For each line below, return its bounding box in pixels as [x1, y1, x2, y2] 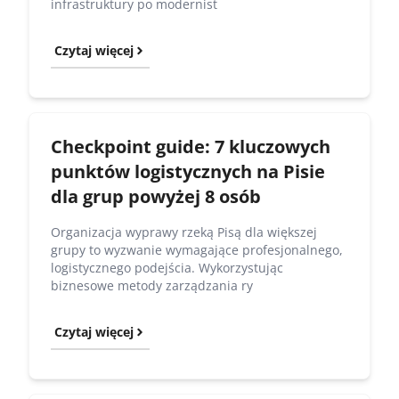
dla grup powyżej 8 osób [51, 183, 261, 208]
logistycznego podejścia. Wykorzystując [51, 258, 283, 276]
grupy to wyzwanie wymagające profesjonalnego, [51, 240, 343, 258]
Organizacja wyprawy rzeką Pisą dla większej [51, 223, 317, 240]
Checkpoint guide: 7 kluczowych [51, 134, 330, 159]
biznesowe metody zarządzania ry [51, 276, 253, 294]
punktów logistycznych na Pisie [51, 159, 325, 183]
